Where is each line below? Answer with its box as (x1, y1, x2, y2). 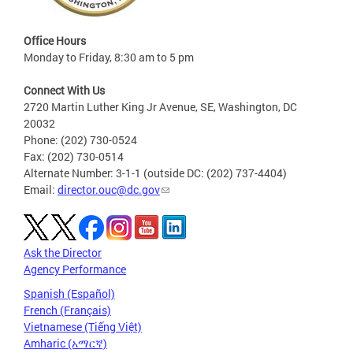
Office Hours (24, 33, 86, 49)
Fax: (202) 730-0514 (24, 149, 124, 165)
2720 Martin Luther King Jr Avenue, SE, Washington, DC (24, 99, 297, 115)
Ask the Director (24, 245, 102, 261)
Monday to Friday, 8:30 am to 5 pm (24, 50, 194, 65)
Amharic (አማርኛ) (24, 336, 107, 351)
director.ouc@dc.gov (58, 182, 160, 198)
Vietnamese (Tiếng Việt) (24, 319, 142, 335)
